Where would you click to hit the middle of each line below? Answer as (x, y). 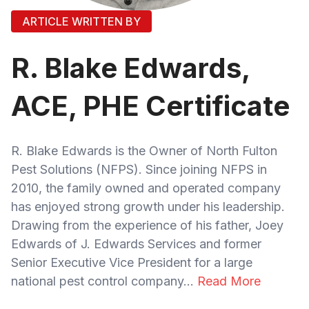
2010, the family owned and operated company (146, 188)
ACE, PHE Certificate (150, 106)
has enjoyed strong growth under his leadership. (148, 206)
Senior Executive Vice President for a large (132, 262)
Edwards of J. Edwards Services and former (136, 243)
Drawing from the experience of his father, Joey (147, 225)
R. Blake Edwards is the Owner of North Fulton (144, 150)
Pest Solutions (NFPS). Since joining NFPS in (139, 169)
